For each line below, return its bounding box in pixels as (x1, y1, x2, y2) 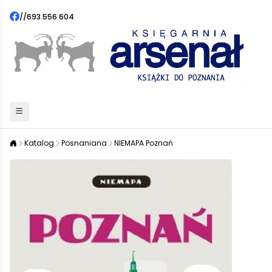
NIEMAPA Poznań (114, 138, 173, 148)
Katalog (24, 138, 54, 148)
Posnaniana (61, 138, 107, 148)
